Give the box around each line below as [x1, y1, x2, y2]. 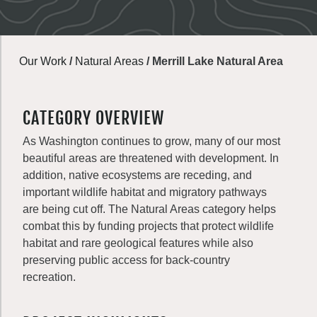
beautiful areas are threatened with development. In [23, 152, 279, 164]
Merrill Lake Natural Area [152, 55, 283, 67]
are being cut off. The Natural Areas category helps [23, 203, 276, 215]
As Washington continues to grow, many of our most [23, 135, 280, 147]
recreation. [23, 271, 76, 283]
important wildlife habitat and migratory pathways [23, 186, 267, 198]
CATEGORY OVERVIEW [23, 108, 164, 129]
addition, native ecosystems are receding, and [23, 169, 252, 181]
